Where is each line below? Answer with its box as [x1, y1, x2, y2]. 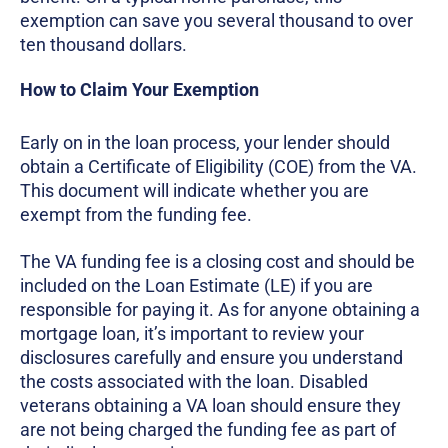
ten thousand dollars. [20, 34, 187, 56]
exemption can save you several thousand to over [20, 10, 413, 32]
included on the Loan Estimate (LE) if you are [20, 274, 373, 296]
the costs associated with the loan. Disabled [20, 370, 368, 392]
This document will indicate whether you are [20, 179, 369, 201]
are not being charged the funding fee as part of [20, 418, 396, 440]
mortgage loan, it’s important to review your [20, 322, 364, 344]
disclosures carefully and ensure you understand [20, 346, 403, 368]
